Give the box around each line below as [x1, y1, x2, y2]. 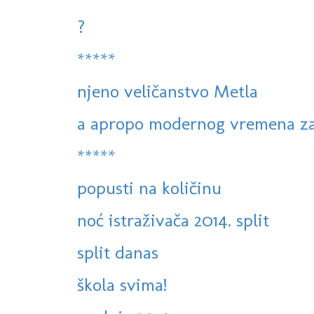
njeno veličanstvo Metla [77, 80, 258, 103]
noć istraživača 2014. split [77, 209, 269, 232]
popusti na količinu [77, 177, 221, 200]
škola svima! [77, 273, 167, 296]
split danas [77, 241, 158, 264]
